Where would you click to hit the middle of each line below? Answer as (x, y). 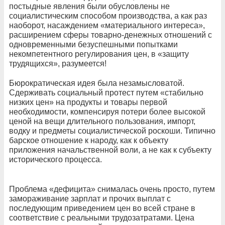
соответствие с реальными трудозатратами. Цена (102, 217)
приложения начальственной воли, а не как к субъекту (110, 150)
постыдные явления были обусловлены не (89, 6)
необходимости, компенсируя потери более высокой (107, 111)
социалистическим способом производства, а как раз (108, 16)
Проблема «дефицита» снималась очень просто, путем (112, 189)
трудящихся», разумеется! (58, 63)
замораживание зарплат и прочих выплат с (90, 198)
